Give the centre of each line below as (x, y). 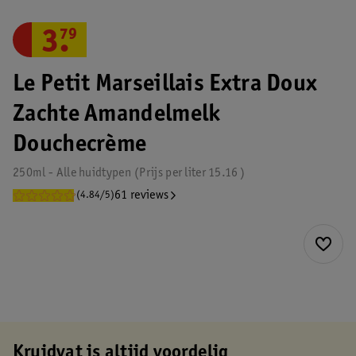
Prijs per (161, 173)
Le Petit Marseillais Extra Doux (165, 85)
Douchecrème (80, 145)
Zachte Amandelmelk (117, 115)
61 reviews (142, 195)
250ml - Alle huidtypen (72, 173)
